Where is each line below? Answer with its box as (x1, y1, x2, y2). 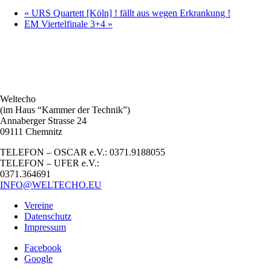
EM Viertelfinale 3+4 (24, 19, 108, 30)
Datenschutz (24, 211, 71, 222)
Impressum (24, 222, 66, 233)
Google (24, 253, 53, 264)
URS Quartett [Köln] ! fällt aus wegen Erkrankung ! (29, 8, 230, 19)
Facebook (24, 243, 62, 253)
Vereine (24, 200, 53, 211)
